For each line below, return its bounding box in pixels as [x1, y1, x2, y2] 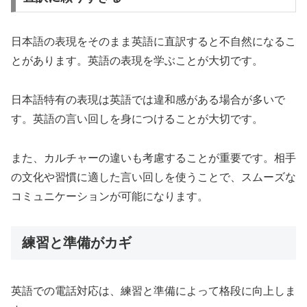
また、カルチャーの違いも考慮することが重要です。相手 [11, 152, 296, 164]
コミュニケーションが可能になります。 [11, 191, 208, 203]
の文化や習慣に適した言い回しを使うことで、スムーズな [11, 171, 296, 184]
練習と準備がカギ [22, 234, 132, 250]
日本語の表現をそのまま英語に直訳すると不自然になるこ [11, 36, 296, 48]
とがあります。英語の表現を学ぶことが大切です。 [11, 55, 263, 67]
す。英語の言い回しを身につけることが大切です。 [11, 113, 263, 125]
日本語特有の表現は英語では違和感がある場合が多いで [11, 94, 285, 106]
